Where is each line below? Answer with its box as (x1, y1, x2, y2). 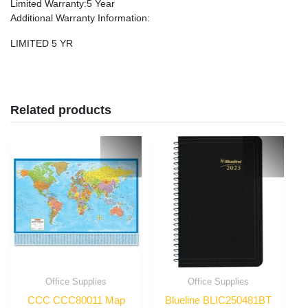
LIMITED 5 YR (10, 37, 73, 49)
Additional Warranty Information (10, 12, 147, 23)
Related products (10, 102, 111, 117)
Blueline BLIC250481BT (164, 294, 272, 307)
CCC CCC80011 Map (27, 294, 125, 307)
